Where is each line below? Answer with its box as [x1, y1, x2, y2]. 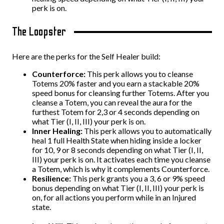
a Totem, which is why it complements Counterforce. [32, 164, 209, 173]
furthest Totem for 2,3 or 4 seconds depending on [32, 107, 199, 116]
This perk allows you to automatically [84, 126, 211, 135]
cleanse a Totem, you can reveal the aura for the [32, 97, 192, 107]
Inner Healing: [32, 126, 84, 135]
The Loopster [12, 25, 66, 38]
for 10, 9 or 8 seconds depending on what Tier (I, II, [32, 145, 203, 154]
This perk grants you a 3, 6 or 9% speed [72, 173, 205, 183]
